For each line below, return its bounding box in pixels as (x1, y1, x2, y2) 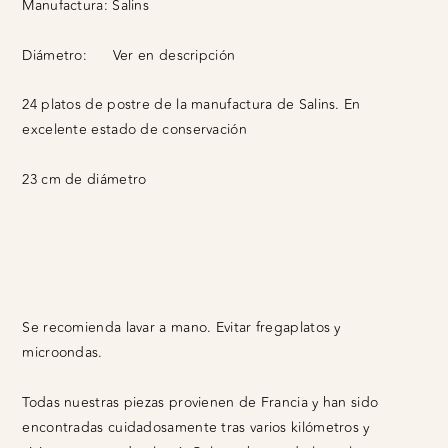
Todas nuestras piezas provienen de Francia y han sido (22, 391, 379, 413)
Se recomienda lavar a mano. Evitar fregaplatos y (22, 317, 341, 339)
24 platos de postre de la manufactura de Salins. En (22, 94, 361, 116)
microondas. (22, 342, 103, 364)
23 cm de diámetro (22, 168, 147, 190)
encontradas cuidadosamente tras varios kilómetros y (22, 416, 370, 438)
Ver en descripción (112, 44, 236, 66)
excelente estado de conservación (22, 119, 247, 141)
